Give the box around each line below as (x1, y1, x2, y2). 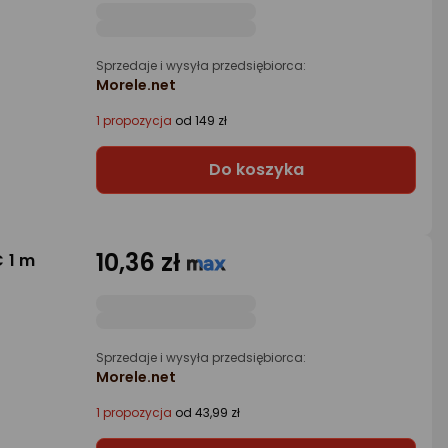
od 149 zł (172, 112, 227, 130)
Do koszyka (208, 158, 304, 182)
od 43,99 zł (172, 404, 240, 422)
